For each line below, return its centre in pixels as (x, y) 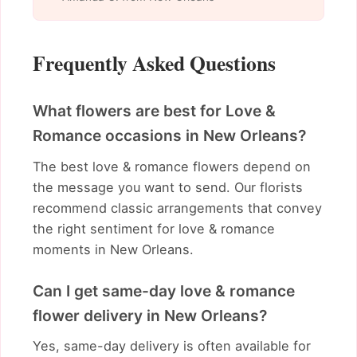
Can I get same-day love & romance (164, 290)
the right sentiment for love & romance (154, 228)
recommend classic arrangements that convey (177, 208)
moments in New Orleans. (113, 249)
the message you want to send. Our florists (168, 187)
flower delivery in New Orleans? (150, 315)
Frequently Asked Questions (154, 63)
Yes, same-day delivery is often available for (172, 346)
